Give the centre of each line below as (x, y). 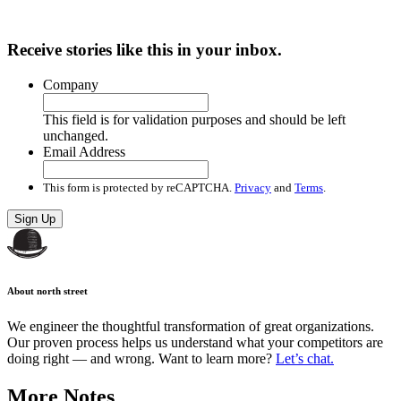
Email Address (84, 151)
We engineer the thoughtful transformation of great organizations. (191, 326)
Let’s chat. (305, 358)
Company (71, 84)
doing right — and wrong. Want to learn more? (141, 358)
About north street (47, 290)
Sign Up (35, 218)
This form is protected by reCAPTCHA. (139, 187)
